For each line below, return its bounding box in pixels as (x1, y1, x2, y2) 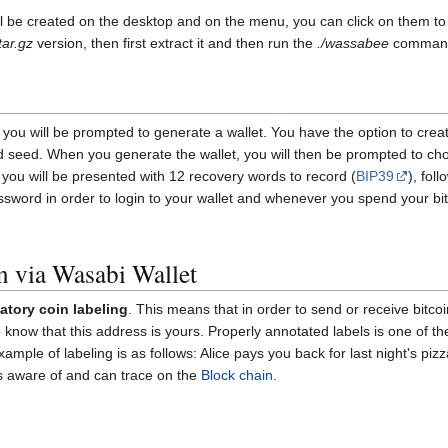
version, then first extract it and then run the (33, 34, 317, 51)
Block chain (201, 367, 273, 384)
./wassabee (317, 34, 389, 51)
